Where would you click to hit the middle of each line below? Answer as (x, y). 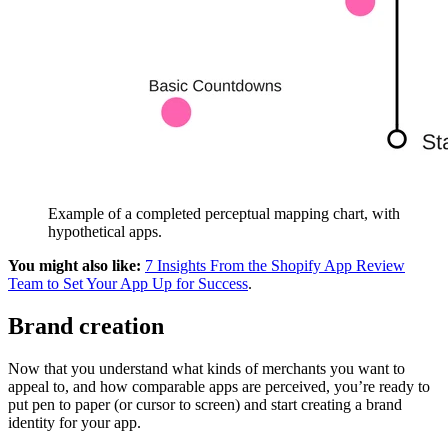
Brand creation (86, 325)
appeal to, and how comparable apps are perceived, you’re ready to (219, 386)
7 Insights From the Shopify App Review (275, 265)
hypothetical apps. (105, 231)
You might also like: (74, 265)
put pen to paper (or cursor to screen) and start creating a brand (205, 404)
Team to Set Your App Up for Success (128, 283)
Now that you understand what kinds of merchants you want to (206, 368)
